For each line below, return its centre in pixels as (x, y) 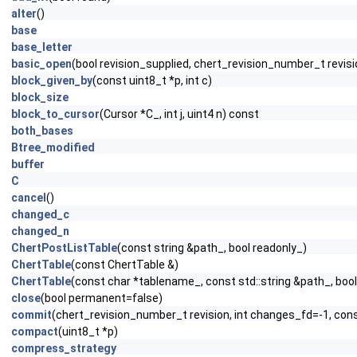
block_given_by (52, 80)
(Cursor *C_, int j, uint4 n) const (179, 114)
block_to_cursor (55, 114)
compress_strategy (64, 348)
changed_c (40, 214)
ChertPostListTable (64, 248)
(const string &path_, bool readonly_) (212, 248)
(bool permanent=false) (102, 298)
